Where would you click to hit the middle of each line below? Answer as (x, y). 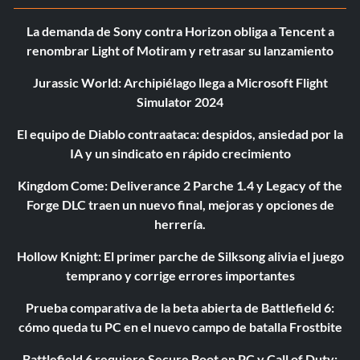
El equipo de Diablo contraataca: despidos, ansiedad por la (180, 134)
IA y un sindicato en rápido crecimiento (180, 153)
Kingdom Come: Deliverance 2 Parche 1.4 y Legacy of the (180, 186)
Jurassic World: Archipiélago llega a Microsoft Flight (180, 83)
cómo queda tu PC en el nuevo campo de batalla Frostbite (180, 327)
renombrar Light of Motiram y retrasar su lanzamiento (180, 51)
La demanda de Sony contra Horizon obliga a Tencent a (180, 31)
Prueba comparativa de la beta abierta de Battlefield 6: (180, 308)
